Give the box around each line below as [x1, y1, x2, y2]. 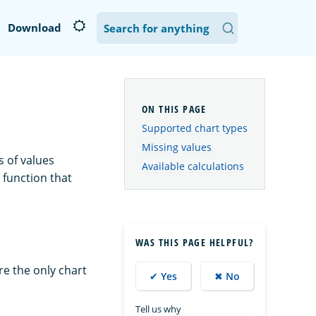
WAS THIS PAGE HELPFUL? [135, 235, 254, 249]
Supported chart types [142, 121, 248, 135]
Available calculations [142, 159, 244, 173]
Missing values [142, 140, 212, 154]
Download [8, 20, 61, 35]
